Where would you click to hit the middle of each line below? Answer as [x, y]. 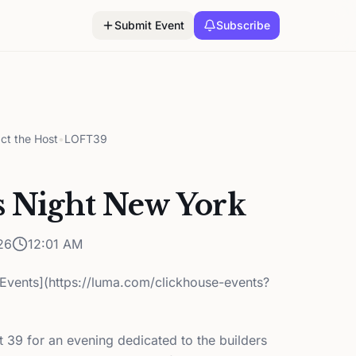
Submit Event [149, 25]
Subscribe [243, 25]
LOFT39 [86, 139]
